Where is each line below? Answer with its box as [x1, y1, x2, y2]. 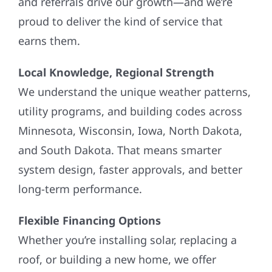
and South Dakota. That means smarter [18, 142, 222, 157]
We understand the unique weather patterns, [18, 84, 251, 99]
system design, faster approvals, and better [18, 161, 242, 177]
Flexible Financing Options [18, 212, 161, 228]
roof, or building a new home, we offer [18, 251, 216, 267]
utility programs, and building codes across [18, 103, 242, 118]
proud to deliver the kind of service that [18, 13, 223, 29]
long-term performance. [18, 181, 142, 196]
